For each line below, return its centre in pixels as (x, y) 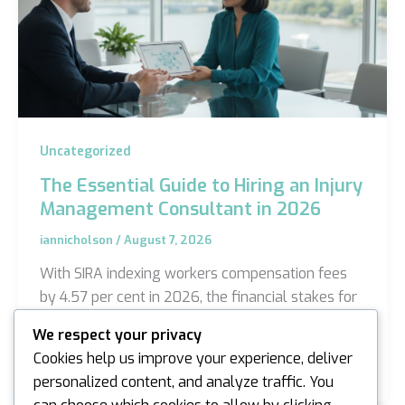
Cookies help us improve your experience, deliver (193, 359)
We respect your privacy (117, 335)
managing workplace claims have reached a (185, 321)
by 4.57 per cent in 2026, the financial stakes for (198, 297)
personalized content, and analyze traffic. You (184, 382)
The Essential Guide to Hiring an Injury (201, 185)
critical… (67, 344)
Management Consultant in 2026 (180, 209)
